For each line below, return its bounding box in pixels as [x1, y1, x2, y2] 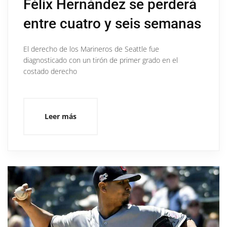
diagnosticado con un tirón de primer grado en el [23, 55, 178, 65]
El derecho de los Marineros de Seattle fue [23, 44, 159, 54]
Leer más [45, 111, 77, 121]
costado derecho [23, 66, 77, 76]
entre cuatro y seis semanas [23, 15, 201, 32]
